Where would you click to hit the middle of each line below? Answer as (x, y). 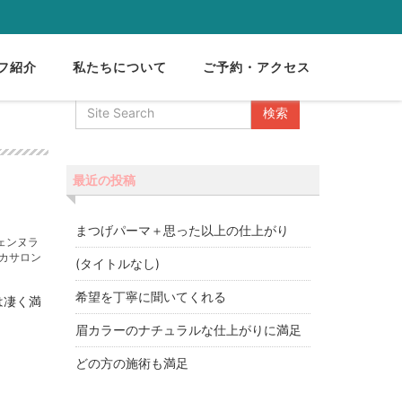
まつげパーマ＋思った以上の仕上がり (182, 231)
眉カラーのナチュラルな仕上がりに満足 (188, 330)
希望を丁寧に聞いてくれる (150, 297)
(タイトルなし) (117, 264)
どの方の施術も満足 (131, 363)
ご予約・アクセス (257, 67)
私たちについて (120, 67)
